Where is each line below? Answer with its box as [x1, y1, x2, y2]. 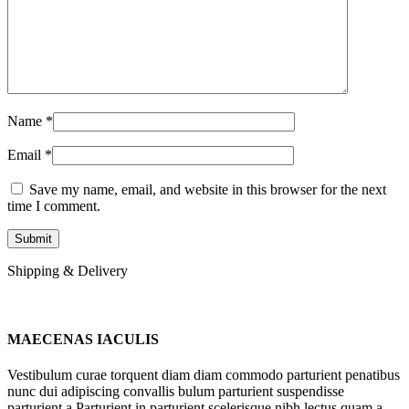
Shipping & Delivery [7, 262, 128, 278]
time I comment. [7, 197, 100, 214]
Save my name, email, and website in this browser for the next [29, 181, 386, 197]
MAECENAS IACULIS [7, 330, 159, 347]
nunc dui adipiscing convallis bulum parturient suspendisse [7, 383, 344, 400]
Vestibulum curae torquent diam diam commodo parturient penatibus [7, 367, 400, 383]
